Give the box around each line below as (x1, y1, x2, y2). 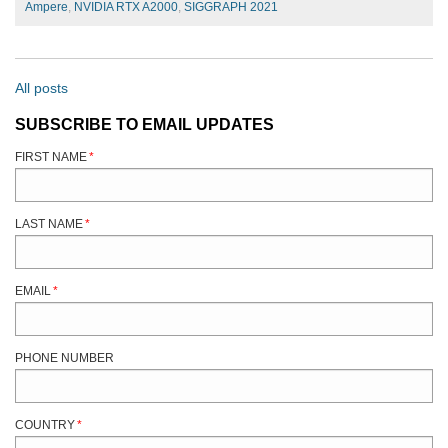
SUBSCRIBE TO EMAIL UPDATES (15, 114, 274, 133)
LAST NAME (15, 217, 83, 232)
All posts (15, 80, 68, 97)
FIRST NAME (15, 150, 87, 165)
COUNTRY (15, 418, 75, 433)
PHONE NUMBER (15, 351, 114, 366)
